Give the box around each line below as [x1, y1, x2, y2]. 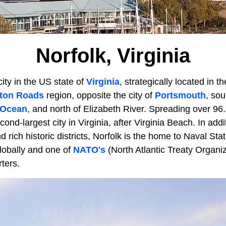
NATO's [73, 145, 108, 155]
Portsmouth [155, 90, 206, 100]
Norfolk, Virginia [36, 44, 190, 67]
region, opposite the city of [46, 90, 155, 100]
